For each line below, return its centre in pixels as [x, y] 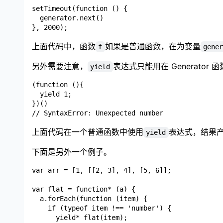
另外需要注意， [60, 66]
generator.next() [68, 18]
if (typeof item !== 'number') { [102, 208]
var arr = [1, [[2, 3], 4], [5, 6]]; [102, 170]
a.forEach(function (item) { [90, 198]
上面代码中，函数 [64, 46]
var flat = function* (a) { [84, 189]
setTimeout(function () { [80, 8]
